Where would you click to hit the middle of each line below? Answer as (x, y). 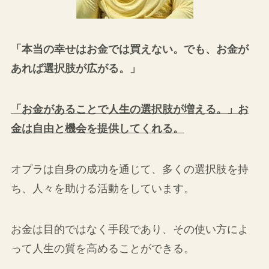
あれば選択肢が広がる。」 (75, 69)
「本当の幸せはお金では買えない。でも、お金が (129, 50)
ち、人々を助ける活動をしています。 (102, 188)
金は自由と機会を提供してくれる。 (97, 129)
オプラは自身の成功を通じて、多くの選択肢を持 (129, 169)
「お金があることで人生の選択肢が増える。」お (129, 110)
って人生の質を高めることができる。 (102, 248)
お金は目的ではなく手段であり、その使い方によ (129, 229)
